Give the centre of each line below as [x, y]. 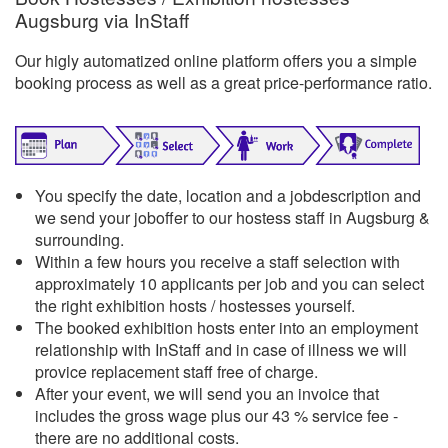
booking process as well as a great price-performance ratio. [223, 83]
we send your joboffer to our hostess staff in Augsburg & [232, 217]
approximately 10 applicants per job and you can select [229, 283]
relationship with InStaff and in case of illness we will [221, 349]
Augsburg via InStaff [102, 20]
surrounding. [79, 239]
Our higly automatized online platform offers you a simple [216, 61]
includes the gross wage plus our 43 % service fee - [216, 415]
